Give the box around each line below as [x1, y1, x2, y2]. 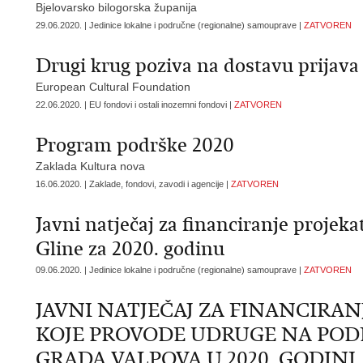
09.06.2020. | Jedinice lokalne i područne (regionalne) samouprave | [36, 265, 304, 275]
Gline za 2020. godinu [36, 237, 224, 261]
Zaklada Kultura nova [36, 160, 145, 173]
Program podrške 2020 [36, 133, 234, 157]
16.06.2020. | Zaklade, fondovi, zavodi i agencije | [36, 179, 231, 189]
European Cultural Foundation [36, 80, 190, 93]
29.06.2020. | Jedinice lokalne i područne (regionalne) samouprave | [36, 20, 304, 30]
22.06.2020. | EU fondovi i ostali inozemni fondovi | [36, 100, 234, 109]
